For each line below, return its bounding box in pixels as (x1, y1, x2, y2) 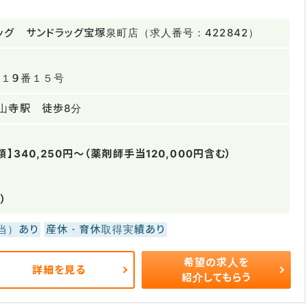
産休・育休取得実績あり (45, 223, 166, 236)
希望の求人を (184, 255, 250, 269)
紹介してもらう (181, 270, 252, 284)
